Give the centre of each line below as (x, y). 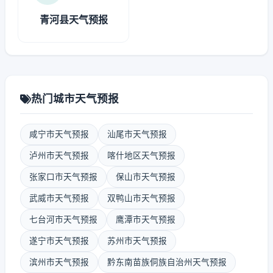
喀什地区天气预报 (141, 155)
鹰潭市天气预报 (146, 219)
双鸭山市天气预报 (141, 198)
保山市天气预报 (146, 177)
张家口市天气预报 (63, 177)
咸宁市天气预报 (59, 134)
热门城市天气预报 (75, 98)
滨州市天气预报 (59, 262)
